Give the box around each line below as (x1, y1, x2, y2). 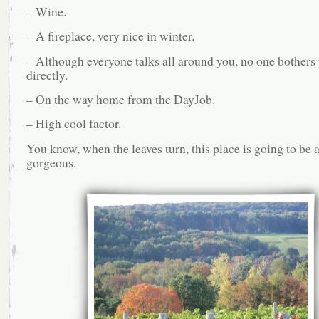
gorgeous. (26, 153, 76, 171)
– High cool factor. (26, 115, 121, 132)
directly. (26, 66, 68, 83)
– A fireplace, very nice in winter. (26, 27, 194, 45)
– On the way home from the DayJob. (26, 90, 215, 108)
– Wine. (26, 2, 66, 20)
